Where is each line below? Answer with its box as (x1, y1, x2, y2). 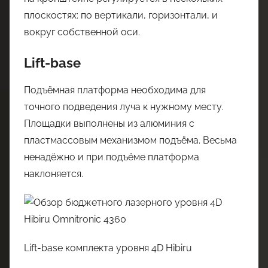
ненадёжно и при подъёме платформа (24, 151, 199, 163)
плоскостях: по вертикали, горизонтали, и (24, 10, 218, 21)
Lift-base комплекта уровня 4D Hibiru (24, 242, 192, 254)
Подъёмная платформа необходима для (24, 84, 206, 96)
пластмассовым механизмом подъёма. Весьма (24, 134, 237, 146)
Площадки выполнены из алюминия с (24, 117, 194, 129)
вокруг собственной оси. (24, 26, 140, 38)
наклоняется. (24, 167, 83, 179)
